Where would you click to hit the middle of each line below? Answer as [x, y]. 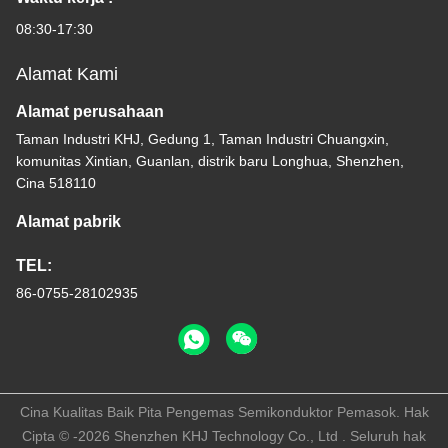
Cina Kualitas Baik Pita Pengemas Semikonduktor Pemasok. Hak [224, 412]
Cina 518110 [56, 183]
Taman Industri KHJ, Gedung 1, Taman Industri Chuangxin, [202, 139]
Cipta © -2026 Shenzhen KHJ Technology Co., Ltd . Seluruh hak [224, 436]
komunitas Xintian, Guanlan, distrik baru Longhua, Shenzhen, [210, 161]
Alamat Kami [67, 74]
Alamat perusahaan [90, 112]
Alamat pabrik [68, 222]
